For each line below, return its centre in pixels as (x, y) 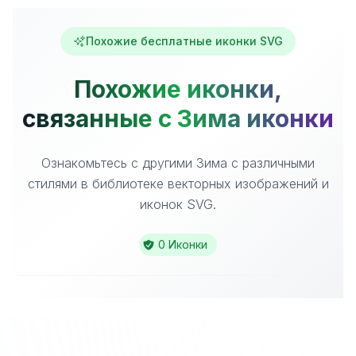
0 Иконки (183, 244)
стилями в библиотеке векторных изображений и (178, 184)
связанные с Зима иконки (178, 118)
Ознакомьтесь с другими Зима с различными (178, 163)
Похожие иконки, (178, 89)
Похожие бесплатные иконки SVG (184, 41)
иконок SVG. (178, 204)
